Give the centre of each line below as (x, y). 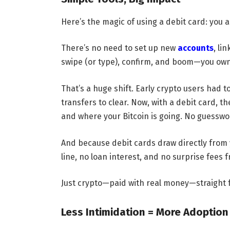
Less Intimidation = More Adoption (145, 212)
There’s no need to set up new (119, 48)
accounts (195, 48)
